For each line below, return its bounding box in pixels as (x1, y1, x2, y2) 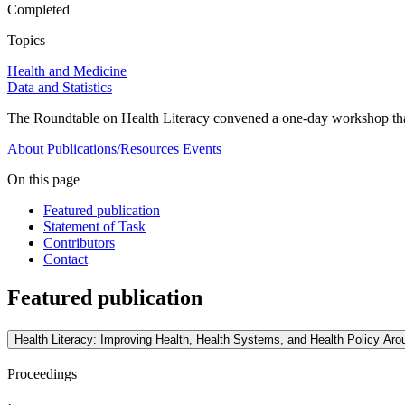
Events (183, 141, 221, 157)
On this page (7, 172, 80, 188)
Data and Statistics (7, 80, 112, 96)
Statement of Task (43, 219, 146, 235)
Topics (7, 33, 45, 49)
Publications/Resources (47, 141, 179, 157)
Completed (7, 2, 70, 18)
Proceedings (7, 366, 77, 381)
